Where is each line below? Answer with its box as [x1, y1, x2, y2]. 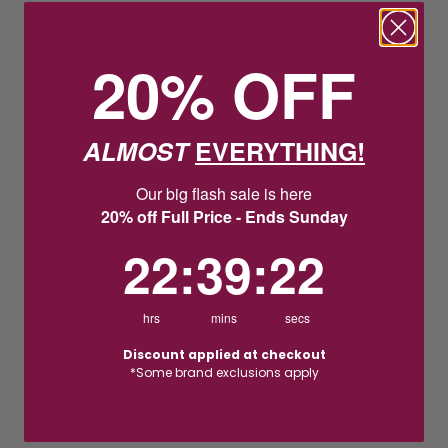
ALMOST [83, 133, 195, 169]
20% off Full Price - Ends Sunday [100, 205, 348, 228]
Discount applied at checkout [122, 346, 326, 363]
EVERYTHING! [195, 133, 365, 169]
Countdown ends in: [222, 237, 357, 256]
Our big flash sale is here [136, 182, 312, 205]
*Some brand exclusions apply [129, 364, 319, 381]
